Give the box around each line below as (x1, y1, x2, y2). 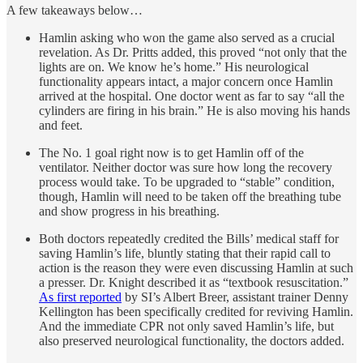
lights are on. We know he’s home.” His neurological (39, 59, 309, 74)
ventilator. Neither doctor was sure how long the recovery (39, 160, 332, 174)
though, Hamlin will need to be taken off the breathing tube (39, 189, 341, 203)
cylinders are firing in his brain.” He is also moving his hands (39, 103, 350, 117)
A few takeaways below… (6, 2, 143, 17)
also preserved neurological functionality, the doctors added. (39, 333, 344, 348)
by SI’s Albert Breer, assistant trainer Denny (122, 289, 348, 304)
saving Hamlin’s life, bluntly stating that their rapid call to (39, 246, 331, 260)
